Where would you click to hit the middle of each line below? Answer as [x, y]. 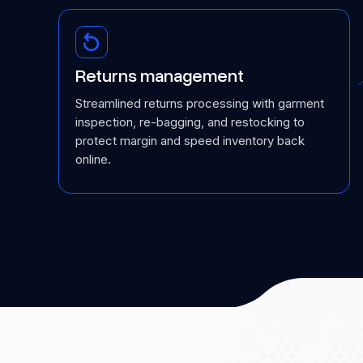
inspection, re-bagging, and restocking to [190, 122]
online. [93, 159]
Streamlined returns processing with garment [200, 103]
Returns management [160, 76]
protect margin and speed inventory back [190, 141]
